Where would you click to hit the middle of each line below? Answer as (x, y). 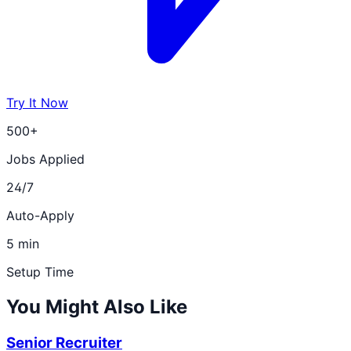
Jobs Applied (45, 159)
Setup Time (40, 272)
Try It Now (37, 103)
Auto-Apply (40, 216)
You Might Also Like (97, 307)
